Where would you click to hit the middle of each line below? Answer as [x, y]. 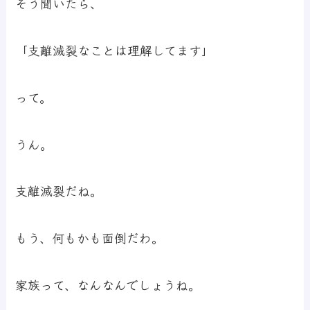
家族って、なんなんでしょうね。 [108, 285]
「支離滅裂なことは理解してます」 [115, 49]
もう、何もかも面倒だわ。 [90, 238]
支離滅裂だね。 [59, 191]
